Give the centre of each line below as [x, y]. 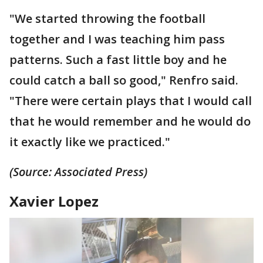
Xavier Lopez [54, 201]
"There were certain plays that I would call [131, 100]
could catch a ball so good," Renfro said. [124, 80]
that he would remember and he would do [130, 121]
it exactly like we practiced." [90, 141]
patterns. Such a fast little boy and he [118, 59]
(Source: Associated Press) [78, 171]
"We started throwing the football [107, 18]
